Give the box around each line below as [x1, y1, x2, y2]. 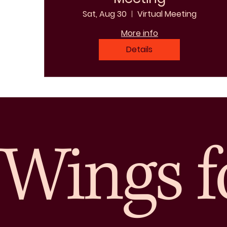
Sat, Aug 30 [82, 8, 127, 20]
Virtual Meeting [137, 8, 197, 20]
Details [126, 43, 153, 55]
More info [121, 27, 158, 39]
